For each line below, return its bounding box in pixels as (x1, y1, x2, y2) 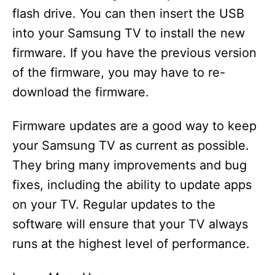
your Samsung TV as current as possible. (12, 138, 249, 153)
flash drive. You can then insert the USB (12, 6, 244, 21)
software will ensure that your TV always (12, 217, 248, 232)
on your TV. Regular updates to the (12, 197, 215, 212)
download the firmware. (12, 85, 149, 100)
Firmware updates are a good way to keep (12, 118, 257, 134)
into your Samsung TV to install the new (12, 26, 245, 41)
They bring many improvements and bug (12, 158, 247, 173)
